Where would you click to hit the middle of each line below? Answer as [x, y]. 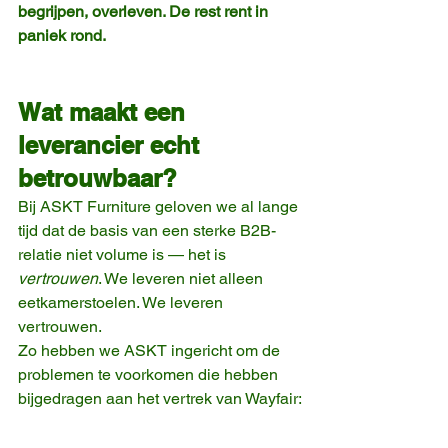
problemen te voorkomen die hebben [150, 374]
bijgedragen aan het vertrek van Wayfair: [160, 398]
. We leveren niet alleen [182, 278]
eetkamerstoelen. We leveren [122, 302]
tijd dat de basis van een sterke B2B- [147, 230]
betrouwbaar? [97, 177]
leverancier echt [112, 144]
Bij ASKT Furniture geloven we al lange [160, 206]
